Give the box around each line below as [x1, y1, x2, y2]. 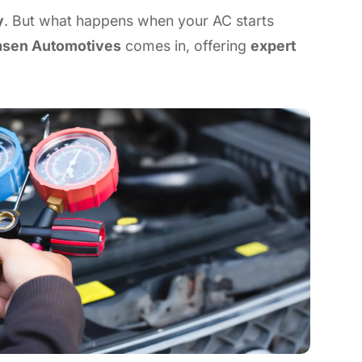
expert [250, 36, 296, 54]
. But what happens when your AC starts [4, 11, 274, 29]
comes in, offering [121, 36, 250, 54]
